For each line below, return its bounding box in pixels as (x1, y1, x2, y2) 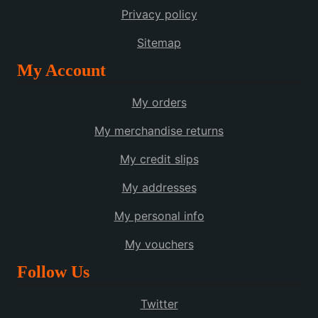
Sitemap (137, 35, 181, 50)
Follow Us (17, 263, 89, 282)
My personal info (114, 209, 204, 224)
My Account (17, 61, 106, 80)
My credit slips (119, 152, 199, 167)
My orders (131, 95, 187, 110)
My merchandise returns (94, 124, 224, 138)
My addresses (121, 180, 197, 195)
